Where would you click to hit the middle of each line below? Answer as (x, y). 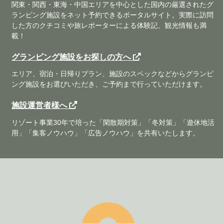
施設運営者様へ (41, 106)
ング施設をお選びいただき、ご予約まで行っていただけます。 (109, 84)
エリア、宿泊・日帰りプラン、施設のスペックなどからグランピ (113, 74)
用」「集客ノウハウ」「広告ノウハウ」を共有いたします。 (106, 133)
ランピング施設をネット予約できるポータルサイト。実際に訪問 (113, 15)
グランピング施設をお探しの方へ (72, 57)
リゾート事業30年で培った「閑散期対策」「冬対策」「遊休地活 (113, 122)
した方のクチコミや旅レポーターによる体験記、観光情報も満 (109, 25)
